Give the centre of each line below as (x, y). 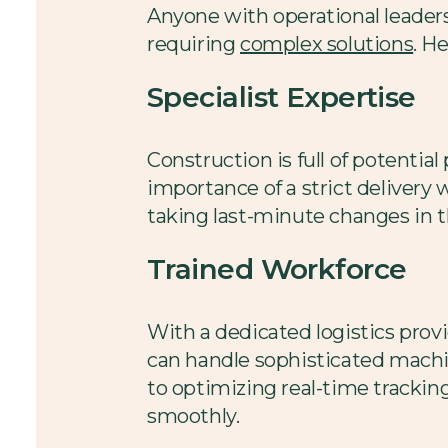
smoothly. (193, 415)
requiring (193, 44)
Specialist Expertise (281, 97)
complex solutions (327, 44)
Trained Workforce (277, 268)
